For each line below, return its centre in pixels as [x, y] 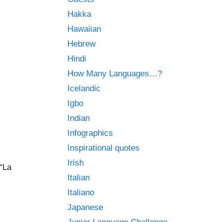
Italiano [81, 193]
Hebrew [82, 44]
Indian [79, 118]
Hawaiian [84, 29]
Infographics [90, 133]
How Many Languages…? [115, 74]
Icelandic [84, 88]
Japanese [85, 207]
